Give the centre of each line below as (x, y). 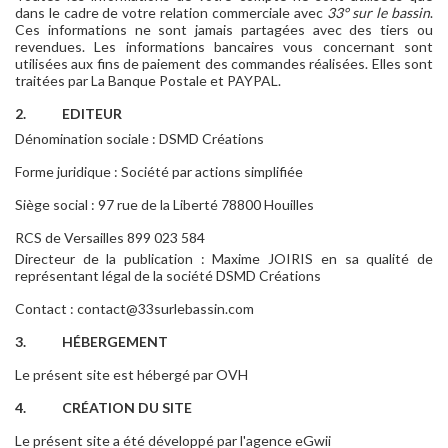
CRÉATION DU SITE (127, 407)
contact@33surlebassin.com (165, 308)
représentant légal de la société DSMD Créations (168, 275)
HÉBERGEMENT (115, 341)
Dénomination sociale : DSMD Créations (139, 138)
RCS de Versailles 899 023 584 (110, 237)
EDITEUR (92, 113)
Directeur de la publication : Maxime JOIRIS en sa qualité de (224, 258)
